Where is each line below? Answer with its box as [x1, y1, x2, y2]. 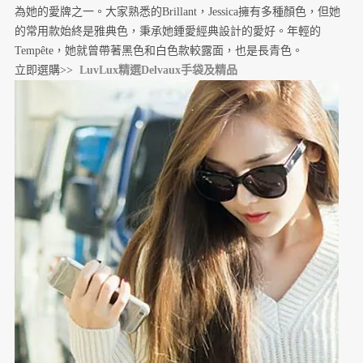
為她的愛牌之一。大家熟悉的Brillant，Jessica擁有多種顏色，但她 [14, 6, 340, 19]
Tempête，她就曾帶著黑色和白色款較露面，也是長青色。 [14, 45, 303, 58]
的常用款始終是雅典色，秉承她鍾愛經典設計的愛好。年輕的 [14, 25, 321, 38]
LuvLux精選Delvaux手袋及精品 [79, 64, 237, 77]
